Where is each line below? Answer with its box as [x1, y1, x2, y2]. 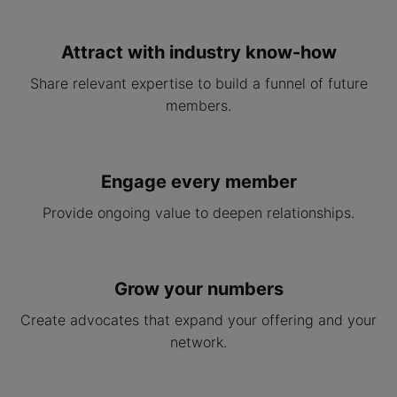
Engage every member [100, 170, 297, 192]
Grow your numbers [113, 277, 284, 300]
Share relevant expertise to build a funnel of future [29, 74, 368, 92]
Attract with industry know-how [60, 41, 337, 63]
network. [170, 332, 227, 351]
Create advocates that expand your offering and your [20, 310, 377, 329]
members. [166, 96, 231, 114]
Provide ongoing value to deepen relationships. [43, 203, 354, 222]
